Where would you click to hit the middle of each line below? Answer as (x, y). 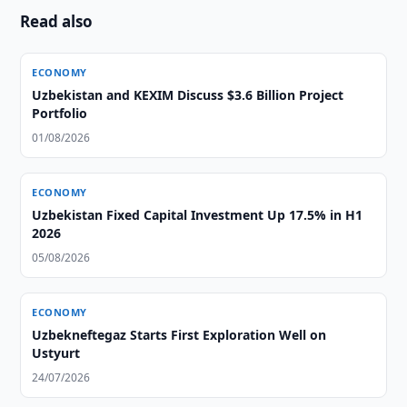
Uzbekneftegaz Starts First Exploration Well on (179, 335)
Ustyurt (56, 353)
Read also (57, 21)
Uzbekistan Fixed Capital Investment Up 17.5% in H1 (198, 215)
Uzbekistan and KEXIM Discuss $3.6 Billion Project (188, 95)
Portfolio (60, 113)
